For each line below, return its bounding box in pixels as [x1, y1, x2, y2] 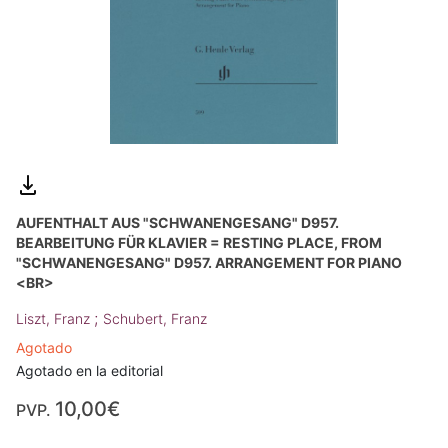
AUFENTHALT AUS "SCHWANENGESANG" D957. [16, 214, 339, 232]
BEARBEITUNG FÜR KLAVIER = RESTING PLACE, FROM [16, 234, 382, 252]
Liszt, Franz [16, 310, 94, 328]
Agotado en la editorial [16, 362, 163, 380]
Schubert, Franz [103, 310, 207, 328]
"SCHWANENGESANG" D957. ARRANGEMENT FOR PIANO [16, 254, 402, 272]
